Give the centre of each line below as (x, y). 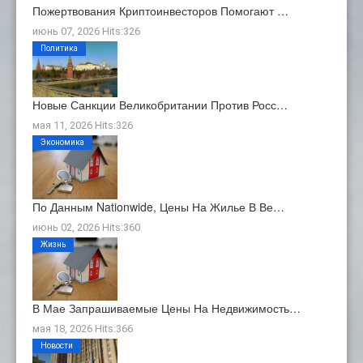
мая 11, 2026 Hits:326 (83, 125)
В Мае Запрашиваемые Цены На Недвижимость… (167, 308)
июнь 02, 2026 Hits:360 (86, 227)
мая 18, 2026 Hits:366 (83, 329)
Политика (59, 48)
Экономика (62, 142)
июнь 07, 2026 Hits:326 (86, 31)
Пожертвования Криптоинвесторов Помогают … (160, 10)
